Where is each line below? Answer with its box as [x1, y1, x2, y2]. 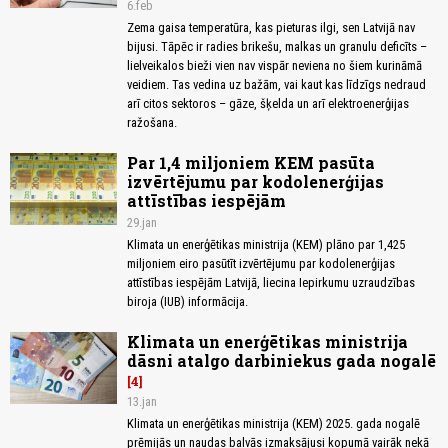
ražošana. [127, 115, 177, 131]
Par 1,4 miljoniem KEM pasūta [127, 152, 375, 174]
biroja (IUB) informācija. [127, 294, 248, 310]
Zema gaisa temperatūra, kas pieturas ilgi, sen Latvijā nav [127, 20, 415, 36]
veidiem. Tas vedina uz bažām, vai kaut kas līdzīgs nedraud [127, 77, 426, 93]
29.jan [127, 215, 157, 231]
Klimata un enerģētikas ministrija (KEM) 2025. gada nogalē [127, 416, 420, 432]
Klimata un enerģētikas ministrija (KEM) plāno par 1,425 [127, 237, 405, 253]
